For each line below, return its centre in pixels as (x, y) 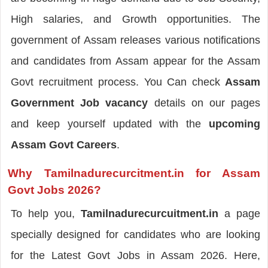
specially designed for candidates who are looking (135, 234)
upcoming (235, 124)
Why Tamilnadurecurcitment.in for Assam (134, 173)
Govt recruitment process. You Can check (115, 82)
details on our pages (207, 103)
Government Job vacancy (82, 103)
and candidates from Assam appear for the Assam (135, 61)
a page (240, 213)
